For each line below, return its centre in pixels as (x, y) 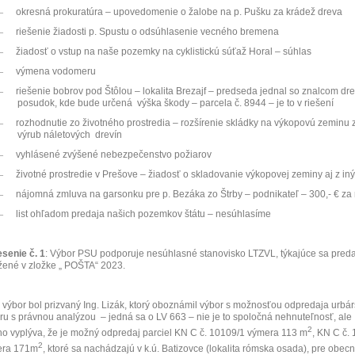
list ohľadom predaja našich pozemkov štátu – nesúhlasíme (143, 214)
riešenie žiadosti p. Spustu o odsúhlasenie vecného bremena (147, 32)
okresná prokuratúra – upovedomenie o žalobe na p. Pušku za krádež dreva (179, 12)
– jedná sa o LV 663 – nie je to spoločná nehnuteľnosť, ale (226, 317)
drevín (109, 135)
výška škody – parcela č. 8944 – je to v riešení (235, 103)
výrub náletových (54, 135)
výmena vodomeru (56, 71)
